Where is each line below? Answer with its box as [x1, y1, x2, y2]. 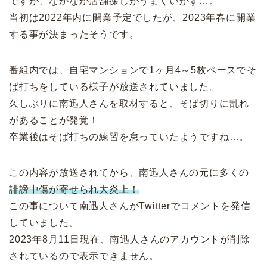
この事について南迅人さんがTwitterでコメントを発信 [9, 200, 251, 211]
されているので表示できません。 [9, 250, 160, 261]
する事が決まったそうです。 [9, 29, 139, 39]
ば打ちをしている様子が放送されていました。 [9, 81, 219, 92]
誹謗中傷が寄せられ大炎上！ [9, 184, 139, 194]
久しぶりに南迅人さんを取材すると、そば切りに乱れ [9, 98, 250, 108]
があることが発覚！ [9, 114, 100, 125]
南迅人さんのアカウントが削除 [110, 234, 250, 244]
